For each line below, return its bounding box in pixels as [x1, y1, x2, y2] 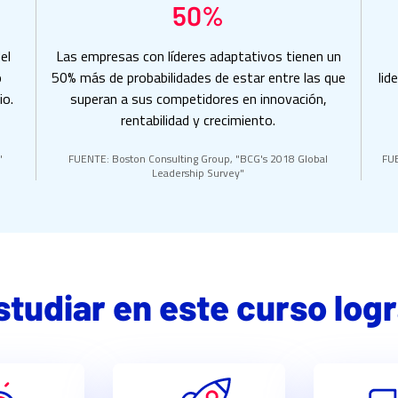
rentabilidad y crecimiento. [121, 108, 276, 131]
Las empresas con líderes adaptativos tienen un [55, 44, 341, 67]
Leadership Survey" [152, 163, 245, 181]
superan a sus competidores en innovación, [69, 87, 327, 109]
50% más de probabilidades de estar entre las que [51, 66, 346, 88]
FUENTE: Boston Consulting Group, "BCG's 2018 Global [68, 149, 329, 167]
